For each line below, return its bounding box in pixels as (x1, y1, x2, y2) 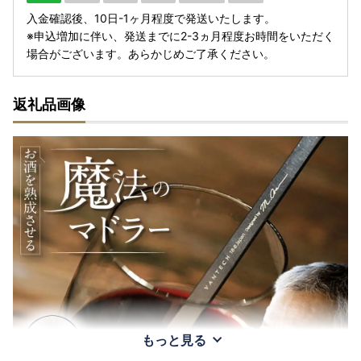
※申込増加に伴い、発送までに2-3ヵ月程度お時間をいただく (27, 29, 334, 44)
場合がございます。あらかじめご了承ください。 (27, 47, 275, 61)
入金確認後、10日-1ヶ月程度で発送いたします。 (27, 11, 276, 26)
